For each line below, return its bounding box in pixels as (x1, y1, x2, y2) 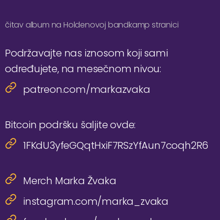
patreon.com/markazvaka (23, 82, 150, 96)
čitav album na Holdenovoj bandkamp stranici (5, 19, 179, 30)
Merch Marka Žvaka (23, 174, 116, 188)
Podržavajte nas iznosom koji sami (5, 46, 168, 60)
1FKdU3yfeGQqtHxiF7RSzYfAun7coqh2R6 (23, 138, 209, 152)
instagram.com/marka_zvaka (23, 194, 168, 208)
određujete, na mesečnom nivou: (5, 62, 161, 76)
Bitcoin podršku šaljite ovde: (5, 118, 136, 132)
